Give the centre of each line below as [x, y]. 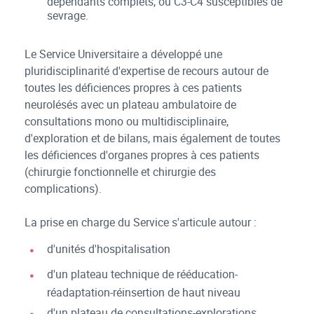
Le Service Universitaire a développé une [124, 54]
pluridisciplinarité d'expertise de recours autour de [147, 71]
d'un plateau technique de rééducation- [143, 274]
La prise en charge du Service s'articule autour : [141, 223]
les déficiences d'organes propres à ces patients [142, 155]
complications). [63, 189]
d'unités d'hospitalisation [109, 249]
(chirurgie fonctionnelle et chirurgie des [121, 172]
